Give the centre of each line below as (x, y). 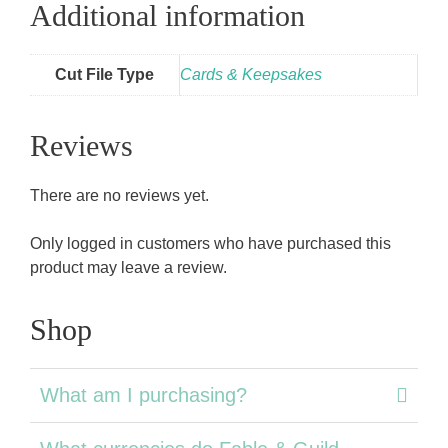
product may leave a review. (128, 267)
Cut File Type (104, 74)
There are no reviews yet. (119, 195)
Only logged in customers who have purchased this (210, 243)
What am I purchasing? (143, 394)
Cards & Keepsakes (251, 74)
